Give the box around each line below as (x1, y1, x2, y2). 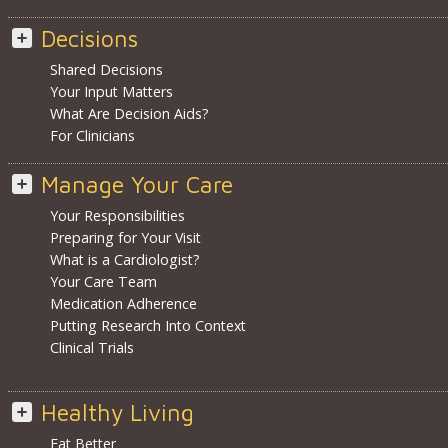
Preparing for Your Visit (49, 228, 201, 248)
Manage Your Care (40, 171, 233, 199)
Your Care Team (49, 272, 157, 292)
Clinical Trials (49, 338, 134, 358)
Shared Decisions (49, 60, 163, 80)
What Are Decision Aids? (49, 104, 209, 124)
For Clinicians (49, 126, 135, 146)
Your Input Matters (49, 82, 173, 102)
